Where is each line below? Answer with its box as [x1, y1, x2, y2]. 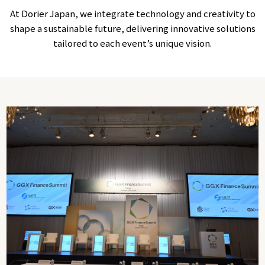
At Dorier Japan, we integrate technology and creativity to [9, 7, 256, 20]
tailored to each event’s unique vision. [53, 37, 212, 49]
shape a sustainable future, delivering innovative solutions [9, 22, 256, 34]
